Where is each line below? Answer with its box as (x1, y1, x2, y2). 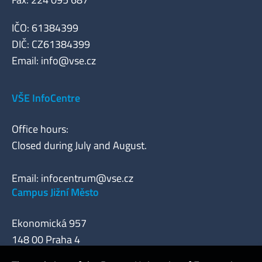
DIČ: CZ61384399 (12, 36, 90, 53)
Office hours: (12, 121, 68, 137)
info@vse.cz (41, 53, 96, 69)
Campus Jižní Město (12, 184, 99, 201)
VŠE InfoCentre (12, 90, 80, 106)
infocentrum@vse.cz (41, 170, 133, 187)
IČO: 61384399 (12, 20, 78, 36)
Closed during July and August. (12, 137, 147, 154)
